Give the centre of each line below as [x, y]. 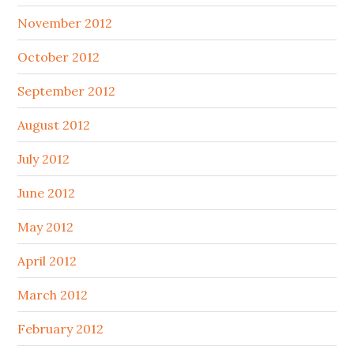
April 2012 [47, 261]
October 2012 [59, 57]
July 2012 [44, 159]
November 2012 [65, 23]
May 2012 [46, 227]
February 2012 [61, 329]
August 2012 [54, 125]
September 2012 [67, 91]
